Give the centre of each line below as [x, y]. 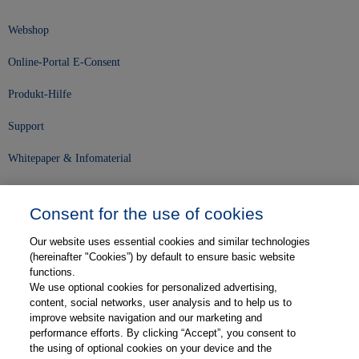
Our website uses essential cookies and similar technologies [170, 242]
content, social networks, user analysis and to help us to [161, 303]
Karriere [27, 256]
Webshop [28, 30]
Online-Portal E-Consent [64, 63]
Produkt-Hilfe [40, 95]
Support [26, 127]
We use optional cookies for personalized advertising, [154, 287]
